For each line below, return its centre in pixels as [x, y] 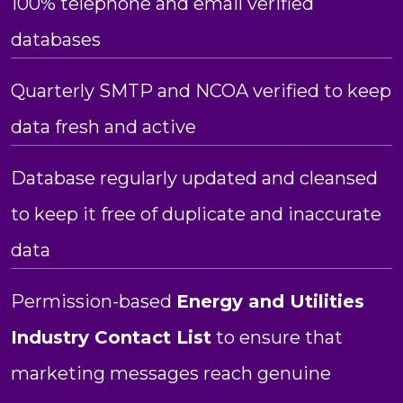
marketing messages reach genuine [171, 373]
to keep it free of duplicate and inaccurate [196, 214]
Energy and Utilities [270, 301]
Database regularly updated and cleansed [194, 178]
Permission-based [94, 301]
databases [56, 39]
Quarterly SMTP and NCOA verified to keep [201, 90]
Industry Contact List [111, 337]
